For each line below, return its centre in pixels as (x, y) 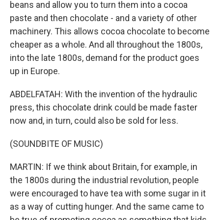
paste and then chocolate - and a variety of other (103, 18)
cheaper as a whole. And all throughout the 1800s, (106, 44)
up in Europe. (35, 71)
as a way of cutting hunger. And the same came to (107, 206)
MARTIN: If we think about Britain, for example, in (104, 167)
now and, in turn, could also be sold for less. (94, 121)
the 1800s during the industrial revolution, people (104, 180)
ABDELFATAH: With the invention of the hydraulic (104, 94)
